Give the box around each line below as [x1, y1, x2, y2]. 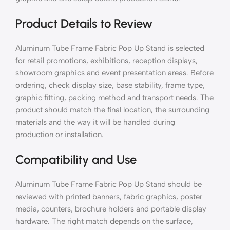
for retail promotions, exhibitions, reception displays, [15, 55, 198, 65]
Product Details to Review [15, 15, 152, 31]
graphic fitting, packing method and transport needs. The [15, 92, 214, 102]
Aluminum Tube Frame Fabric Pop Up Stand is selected [15, 43, 204, 53]
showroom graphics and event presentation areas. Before [15, 68, 214, 78]
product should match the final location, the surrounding [15, 105, 209, 114]
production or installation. [15, 129, 104, 139]
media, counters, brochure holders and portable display [15, 204, 206, 214]
